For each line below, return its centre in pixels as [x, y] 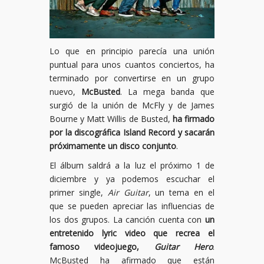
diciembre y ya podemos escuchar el [132, 179]
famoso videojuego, [102, 247]
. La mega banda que [167, 92]
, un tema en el [181, 192]
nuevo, [65, 92]
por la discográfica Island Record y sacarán [132, 132]
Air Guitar [128, 192]
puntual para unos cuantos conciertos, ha [132, 65]
